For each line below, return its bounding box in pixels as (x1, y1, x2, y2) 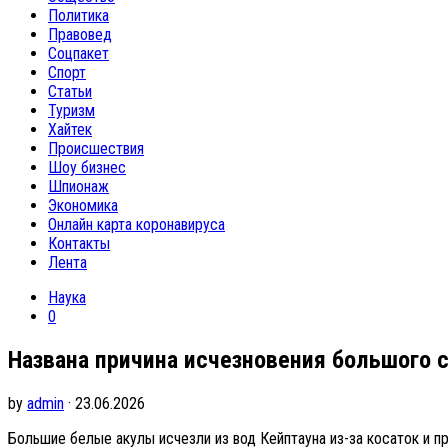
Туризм (48, 101, 95, 120)
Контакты (48, 234, 110, 253)
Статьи (48, 82, 92, 101)
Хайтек (48, 120, 92, 139)
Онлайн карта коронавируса (48, 215, 225, 234)
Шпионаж (48, 177, 109, 196)
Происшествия (48, 139, 144, 158)
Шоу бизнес (48, 158, 126, 177)
